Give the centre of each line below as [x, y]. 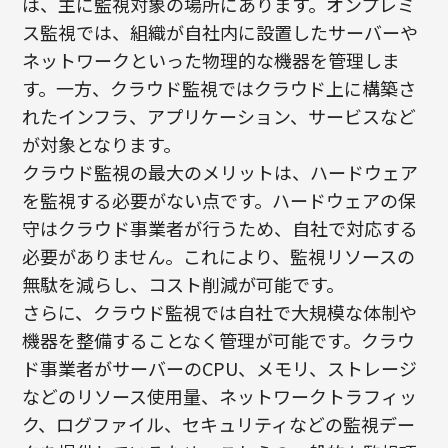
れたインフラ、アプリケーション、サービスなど [219, 116]
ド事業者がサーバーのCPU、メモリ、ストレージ [220, 368]
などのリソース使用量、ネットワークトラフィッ [220, 396]
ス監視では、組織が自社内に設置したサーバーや [220, 32]
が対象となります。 [102, 144]
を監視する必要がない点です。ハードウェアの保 [219, 200]
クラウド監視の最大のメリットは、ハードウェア [220, 172]
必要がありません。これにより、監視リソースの [219, 256]
